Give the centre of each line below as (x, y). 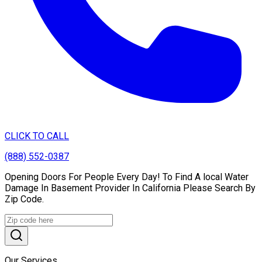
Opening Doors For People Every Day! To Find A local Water (127, 177)
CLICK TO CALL (37, 136)
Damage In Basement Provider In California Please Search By (130, 188)
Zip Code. (24, 199)
